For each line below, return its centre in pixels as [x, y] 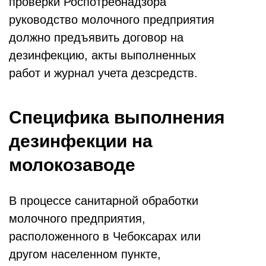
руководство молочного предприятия [112, 20]
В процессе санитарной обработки [104, 201]
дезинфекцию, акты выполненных [102, 56]
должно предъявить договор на [96, 38]
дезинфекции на [81, 141]
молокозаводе [72, 165]
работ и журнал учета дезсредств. [103, 73]
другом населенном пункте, [85, 254]
